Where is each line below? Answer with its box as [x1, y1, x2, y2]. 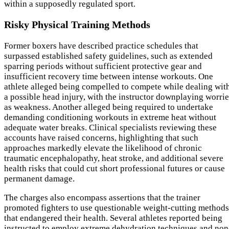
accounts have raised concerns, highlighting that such [4, 133, 198, 143]
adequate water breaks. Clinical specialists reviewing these [4, 123, 217, 133]
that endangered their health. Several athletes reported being [4, 213, 222, 223]
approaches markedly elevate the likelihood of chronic [4, 143, 202, 153]
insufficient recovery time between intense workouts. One [4, 72, 213, 82]
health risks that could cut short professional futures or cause [4, 164, 225, 174]
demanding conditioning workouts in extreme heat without [4, 112, 216, 123]
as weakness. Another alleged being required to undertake [4, 102, 213, 112]
